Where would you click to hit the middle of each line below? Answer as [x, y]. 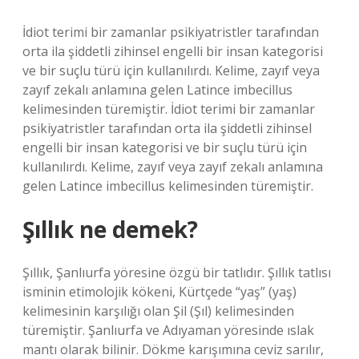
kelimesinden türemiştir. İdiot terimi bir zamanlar [169, 109]
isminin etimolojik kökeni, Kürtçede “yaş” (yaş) [159, 292]
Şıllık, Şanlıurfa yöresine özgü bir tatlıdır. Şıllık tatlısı [177, 272]
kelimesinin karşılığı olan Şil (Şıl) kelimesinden [158, 311]
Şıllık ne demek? [110, 229]
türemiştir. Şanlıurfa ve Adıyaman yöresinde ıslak [168, 330]
